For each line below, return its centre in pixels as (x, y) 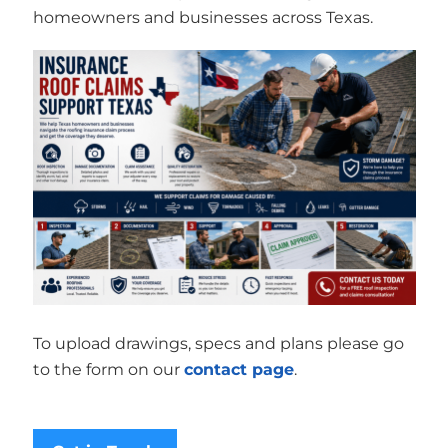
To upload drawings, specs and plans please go (218, 344)
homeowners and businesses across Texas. (202, 17)
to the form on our (108, 370)
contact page (238, 370)
